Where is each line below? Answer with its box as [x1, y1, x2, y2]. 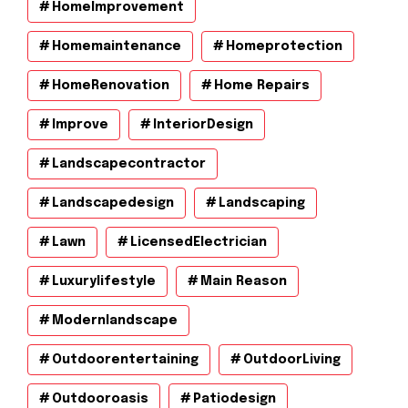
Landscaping [219, 196, 305, 209]
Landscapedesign [52, 196, 174, 209]
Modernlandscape [52, 313, 178, 327]
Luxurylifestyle [52, 274, 156, 288]
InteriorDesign [153, 117, 253, 131]
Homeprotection [226, 39, 342, 53]
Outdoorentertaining [52, 352, 199, 366]
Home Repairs [214, 78, 310, 92]
